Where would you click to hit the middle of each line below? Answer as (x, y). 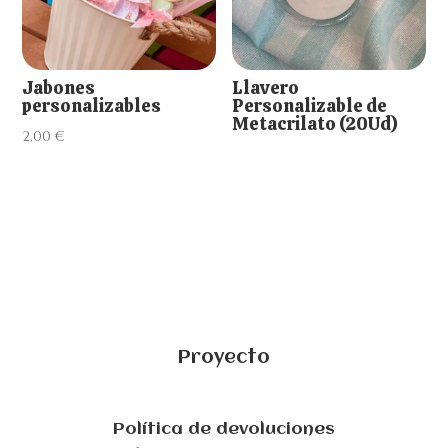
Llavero (266, 88)
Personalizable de (310, 106)
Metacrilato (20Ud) (315, 124)
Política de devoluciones (223, 430)
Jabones (59, 88)
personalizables (92, 106)
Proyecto (223, 358)
